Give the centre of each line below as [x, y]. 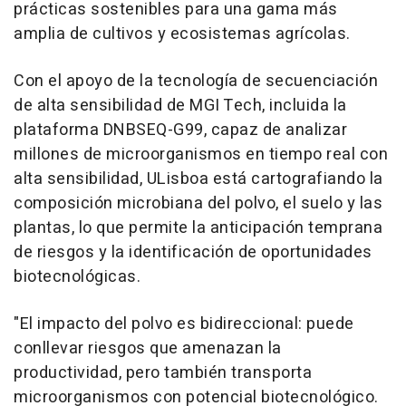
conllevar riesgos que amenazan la [148, 348]
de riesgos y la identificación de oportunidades [193, 252]
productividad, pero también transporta [163, 373]
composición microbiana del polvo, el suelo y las [198, 203]
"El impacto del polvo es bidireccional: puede [184, 324]
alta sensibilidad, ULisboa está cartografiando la [198, 179]
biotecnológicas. [77, 277]
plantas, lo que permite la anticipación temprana [198, 228]
